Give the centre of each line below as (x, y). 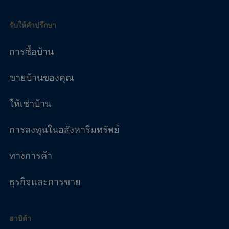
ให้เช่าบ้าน (30, 105)
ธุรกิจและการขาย (45, 183)
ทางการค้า (30, 157)
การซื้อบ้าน (31, 52)
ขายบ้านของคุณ (41, 78)
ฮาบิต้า (20, 219)
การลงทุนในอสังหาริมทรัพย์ (64, 131)
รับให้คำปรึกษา (32, 26)
